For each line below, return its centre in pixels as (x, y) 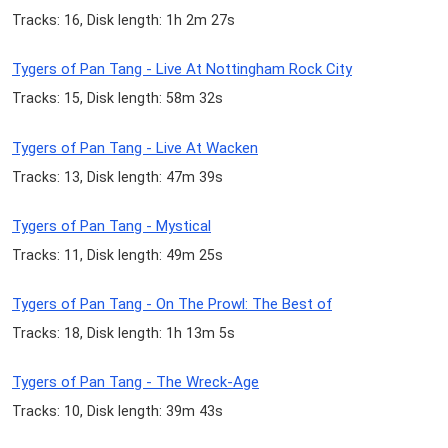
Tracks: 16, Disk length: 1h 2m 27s (123, 20)
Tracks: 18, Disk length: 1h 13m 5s (123, 332)
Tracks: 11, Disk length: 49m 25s (117, 254)
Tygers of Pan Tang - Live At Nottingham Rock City (182, 69)
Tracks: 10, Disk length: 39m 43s (117, 411)
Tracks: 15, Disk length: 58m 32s (117, 98)
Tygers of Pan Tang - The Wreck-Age (135, 382)
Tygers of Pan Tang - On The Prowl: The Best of (172, 303)
